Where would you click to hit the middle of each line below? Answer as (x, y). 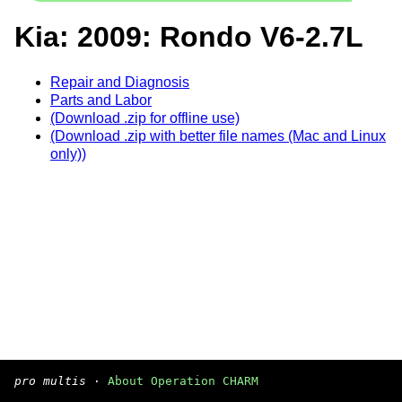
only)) (68, 153)
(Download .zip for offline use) (145, 118)
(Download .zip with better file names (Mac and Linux (218, 135)
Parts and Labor (101, 100)
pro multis (50, 381)
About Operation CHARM (183, 381)
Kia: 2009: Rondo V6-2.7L (189, 37)
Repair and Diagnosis (120, 82)
